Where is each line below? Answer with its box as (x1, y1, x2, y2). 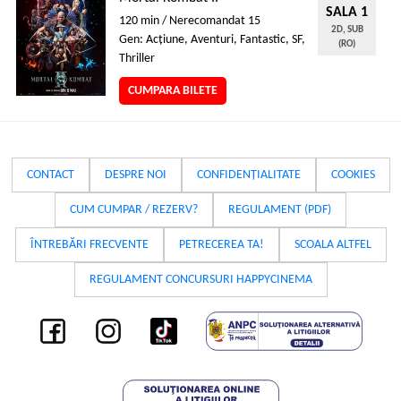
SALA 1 (326, 5, 369, 20)
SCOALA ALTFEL (294, 238, 371, 252)
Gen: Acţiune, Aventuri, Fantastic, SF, (119, 33, 305, 47)
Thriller (119, 52, 155, 65)
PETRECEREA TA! (178, 238, 264, 252)
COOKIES (330, 168, 375, 182)
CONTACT (26, 168, 74, 182)
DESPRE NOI (104, 168, 166, 182)
